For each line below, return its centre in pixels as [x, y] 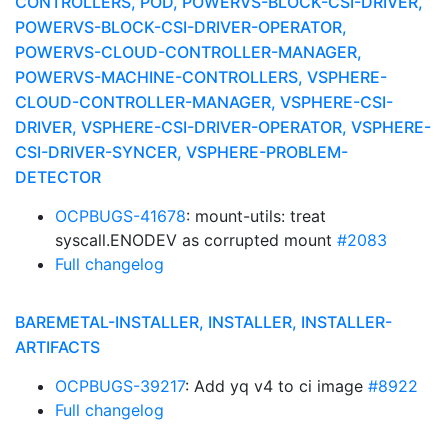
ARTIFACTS [57, 347]
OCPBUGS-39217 [120, 386]
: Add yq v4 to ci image [276, 386]
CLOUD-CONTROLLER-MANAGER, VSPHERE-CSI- [204, 102]
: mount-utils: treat [256, 216]
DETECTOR [58, 177]
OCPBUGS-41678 [120, 216]
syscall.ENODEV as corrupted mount [196, 240]
